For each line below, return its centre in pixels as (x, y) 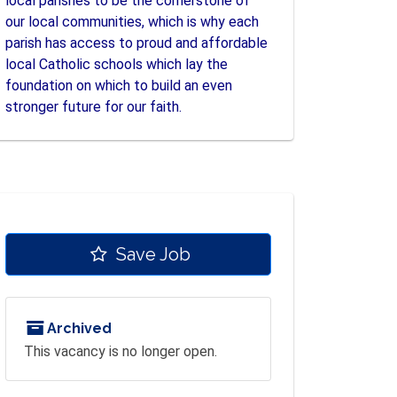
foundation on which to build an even (119, 86)
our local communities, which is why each (132, 22)
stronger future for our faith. (93, 107)
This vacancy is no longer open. (121, 352)
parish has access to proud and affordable (136, 43)
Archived (78, 329)
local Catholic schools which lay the (117, 65)
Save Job (151, 255)
